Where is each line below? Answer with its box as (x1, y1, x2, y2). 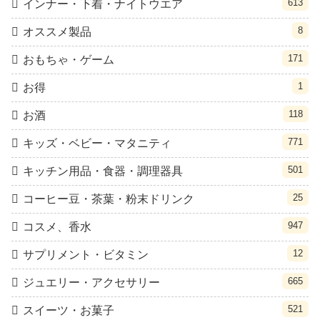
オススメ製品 (23, 25, 91, 38)
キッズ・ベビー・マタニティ (23, 136, 171, 149)
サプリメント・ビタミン (23, 248, 149, 261)
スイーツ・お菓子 (23, 304, 114, 316)
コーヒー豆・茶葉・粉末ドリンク (23, 192, 194, 205)
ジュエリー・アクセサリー (23, 276, 160, 289)
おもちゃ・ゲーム (23, 53, 114, 66)
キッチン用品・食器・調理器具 (23, 164, 183, 177)
